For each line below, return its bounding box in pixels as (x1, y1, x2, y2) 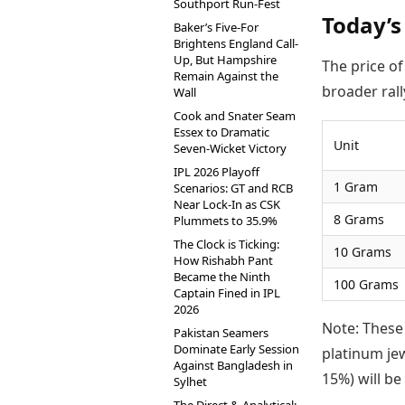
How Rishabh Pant (174, 252, 273, 268)
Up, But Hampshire (174, 52, 277, 68)
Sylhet (174, 373, 207, 390)
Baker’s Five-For (174, 19, 259, 35)
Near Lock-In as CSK (174, 196, 280, 212)
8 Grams (334, 211, 384, 229)
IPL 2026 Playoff (174, 164, 259, 180)
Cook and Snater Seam (174, 108, 296, 124)
